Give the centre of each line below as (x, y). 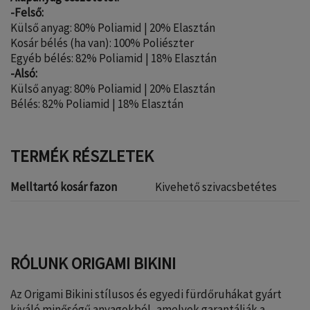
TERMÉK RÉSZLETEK (82, 156)
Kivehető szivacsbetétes (216, 187)
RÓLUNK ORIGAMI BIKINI (93, 264)
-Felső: (27, 13)
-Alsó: (24, 74)
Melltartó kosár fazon (64, 187)
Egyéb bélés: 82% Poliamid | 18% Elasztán (113, 58)
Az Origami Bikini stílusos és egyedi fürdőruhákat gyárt (146, 294)
